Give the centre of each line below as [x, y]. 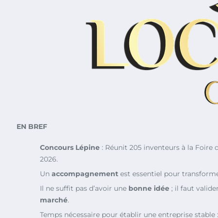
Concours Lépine [70, 148]
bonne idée [149, 189]
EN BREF [32, 127]
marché [54, 200]
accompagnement [85, 174]
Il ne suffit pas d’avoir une [84, 189]
